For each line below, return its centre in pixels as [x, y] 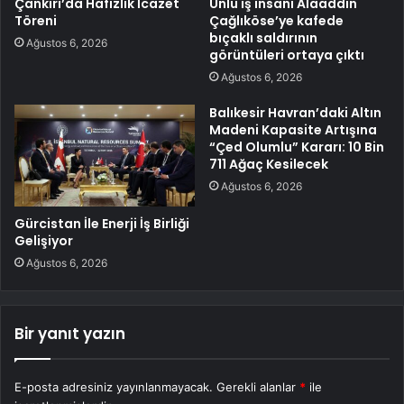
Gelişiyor [44, 241]
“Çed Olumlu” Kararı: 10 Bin [297, 147]
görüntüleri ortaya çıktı [287, 55]
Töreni [36, 21]
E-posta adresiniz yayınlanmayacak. [114, 387]
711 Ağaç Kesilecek [269, 165]
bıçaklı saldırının [263, 38]
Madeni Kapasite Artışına [293, 130]
